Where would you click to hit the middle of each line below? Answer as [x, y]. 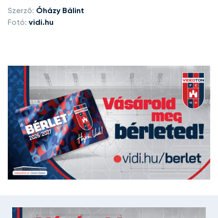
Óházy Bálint [60, 11]
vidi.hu [41, 23]
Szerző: [21, 11]
